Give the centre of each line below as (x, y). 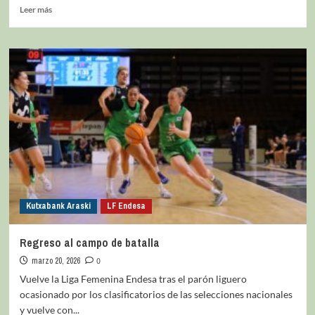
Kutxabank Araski (58, 206)
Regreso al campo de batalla (91, 242)
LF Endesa (126, 206)
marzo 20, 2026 (56, 261)
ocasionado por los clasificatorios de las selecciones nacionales (156, 294)
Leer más (36, 9)
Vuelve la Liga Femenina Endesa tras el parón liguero (133, 278)
